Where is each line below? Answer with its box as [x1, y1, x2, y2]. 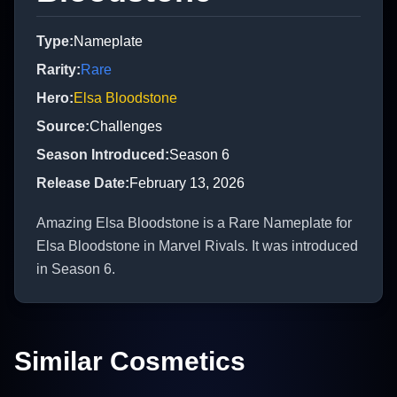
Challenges [90, 119, 162, 135]
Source [36, 119, 85, 135]
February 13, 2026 [129, 175, 245, 191]
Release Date [36, 175, 125, 191]
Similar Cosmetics [14, 346, 245, 377]
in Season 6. [36, 261, 115, 277]
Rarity [36, 62, 76, 78]
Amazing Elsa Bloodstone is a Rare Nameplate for [36, 215, 352, 231]
